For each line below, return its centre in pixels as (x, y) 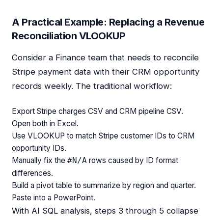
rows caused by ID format (133, 160)
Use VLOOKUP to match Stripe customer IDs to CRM (103, 136)
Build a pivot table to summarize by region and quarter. (104, 185)
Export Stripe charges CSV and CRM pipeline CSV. (97, 111)
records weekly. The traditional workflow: (92, 86)
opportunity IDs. (39, 148)
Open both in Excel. (45, 124)
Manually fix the (40, 160)
